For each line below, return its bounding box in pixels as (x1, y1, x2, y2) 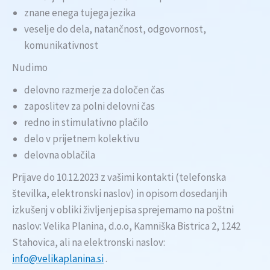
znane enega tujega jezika (24, 6, 136, 19)
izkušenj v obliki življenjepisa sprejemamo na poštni (12, 203, 234, 216)
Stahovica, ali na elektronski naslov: (12, 236, 165, 249)
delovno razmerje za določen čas (24, 83, 165, 96)
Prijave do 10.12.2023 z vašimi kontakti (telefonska (12, 171, 226, 184)
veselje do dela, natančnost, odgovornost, (24, 22, 206, 36)
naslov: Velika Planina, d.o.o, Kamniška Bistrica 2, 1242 (12, 219, 240, 233)
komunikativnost (24, 39, 98, 52)
